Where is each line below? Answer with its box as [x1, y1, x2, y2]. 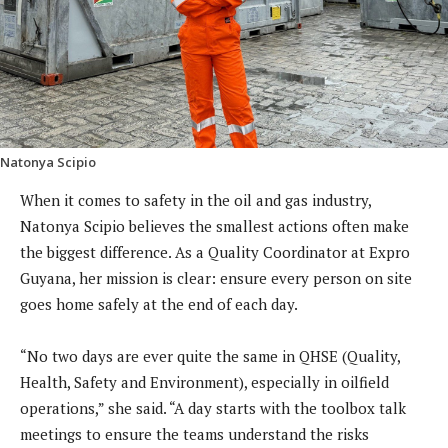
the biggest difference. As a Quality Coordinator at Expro [20, 242, 410, 263]
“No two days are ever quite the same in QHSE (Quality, [20, 346, 400, 367]
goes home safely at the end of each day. [20, 294, 298, 315]
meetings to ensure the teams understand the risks [20, 424, 369, 445]
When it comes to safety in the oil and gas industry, [20, 190, 371, 211]
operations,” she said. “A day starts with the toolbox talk [20, 398, 406, 419]
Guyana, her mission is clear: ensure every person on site [20, 268, 412, 289]
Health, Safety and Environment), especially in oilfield [20, 372, 389, 393]
